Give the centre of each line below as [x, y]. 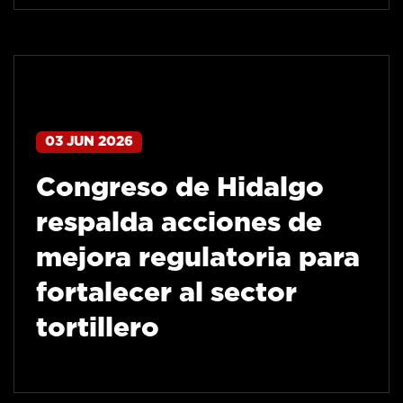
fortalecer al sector [166, 294]
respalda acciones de [179, 224]
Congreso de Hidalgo [180, 188]
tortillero [98, 329]
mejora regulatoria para [198, 259]
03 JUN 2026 [89, 142]
